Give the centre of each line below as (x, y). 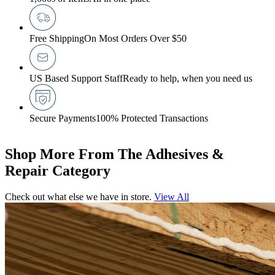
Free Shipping (57, 39)
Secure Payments (63, 118)
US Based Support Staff (76, 79)
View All (172, 197)
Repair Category (58, 171)
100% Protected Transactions (152, 118)
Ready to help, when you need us (188, 79)
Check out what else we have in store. (78, 197)
